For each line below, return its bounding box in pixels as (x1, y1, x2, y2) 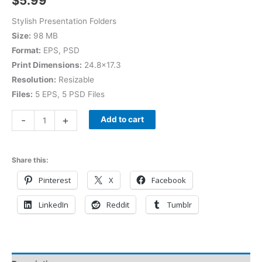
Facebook (151, 175, 186, 186)
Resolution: (12, 75, 56, 85)
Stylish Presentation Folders (12, 16, 116, 26)
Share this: (12, 156, 49, 165)
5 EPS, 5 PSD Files (33, 89, 105, 99)
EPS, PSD (41, 46, 80, 56)
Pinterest (39, 175, 71, 186)
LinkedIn (39, 199, 68, 211)
